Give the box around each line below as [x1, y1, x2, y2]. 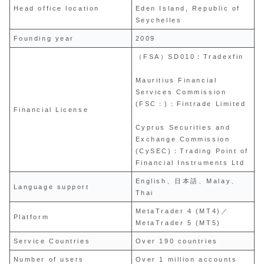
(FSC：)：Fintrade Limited [135, 100, 246, 107]
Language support [13, 183, 90, 190]
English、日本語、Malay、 [135, 177, 239, 184]
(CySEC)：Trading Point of [135, 147, 249, 154]
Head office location [13, 4, 100, 12]
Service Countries [13, 237, 91, 245]
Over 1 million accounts [135, 255, 237, 263]
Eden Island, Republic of [135, 4, 241, 12]
